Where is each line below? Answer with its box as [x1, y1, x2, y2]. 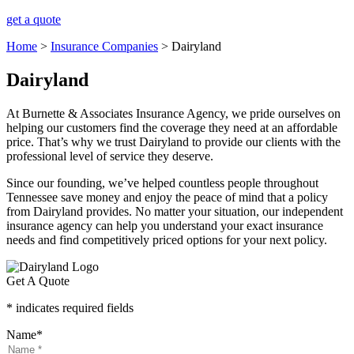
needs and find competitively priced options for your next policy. [6, 232, 327, 247]
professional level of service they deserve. [6, 149, 213, 163]
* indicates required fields [6, 300, 134, 314]
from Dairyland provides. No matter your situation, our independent [6, 204, 343, 218]
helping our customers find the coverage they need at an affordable [6, 120, 337, 134]
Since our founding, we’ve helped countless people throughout [6, 175, 318, 190]
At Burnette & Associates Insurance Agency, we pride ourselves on [6, 106, 341, 120]
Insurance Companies [51, 40, 158, 53]
